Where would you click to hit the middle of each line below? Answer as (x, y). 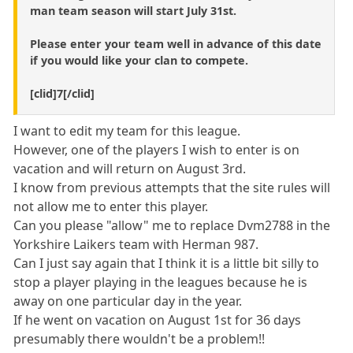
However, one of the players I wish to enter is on (157, 150)
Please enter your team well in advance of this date (176, 44)
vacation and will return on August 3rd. (130, 169)
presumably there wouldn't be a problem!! (139, 339)
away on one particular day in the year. (128, 301)
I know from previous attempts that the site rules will (172, 188)
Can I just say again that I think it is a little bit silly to (167, 264)
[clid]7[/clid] (62, 94)
